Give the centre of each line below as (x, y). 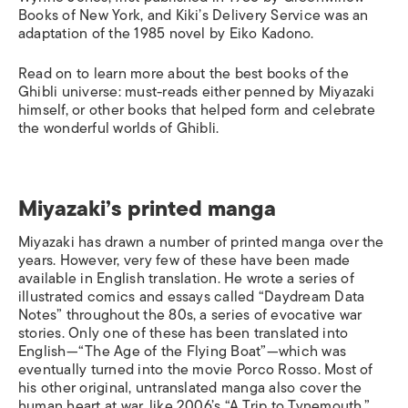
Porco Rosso (277, 370)
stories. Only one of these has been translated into (184, 333)
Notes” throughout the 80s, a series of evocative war (190, 315)
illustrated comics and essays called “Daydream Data (192, 297)
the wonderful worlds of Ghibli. (121, 128)
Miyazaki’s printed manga (153, 208)
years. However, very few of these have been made (184, 260)
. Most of (345, 370)
